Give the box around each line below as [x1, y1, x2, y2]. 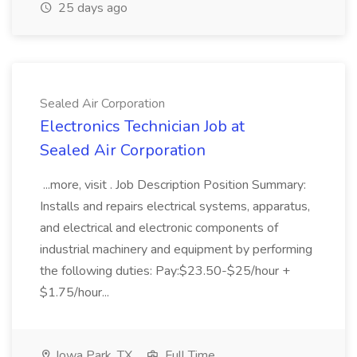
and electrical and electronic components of [40, 219, 278, 237]
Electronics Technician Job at [40, 116, 245, 137]
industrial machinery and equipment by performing [40, 241, 312, 258]
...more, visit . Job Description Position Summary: [40, 176, 306, 194]
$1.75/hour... [40, 284, 112, 301]
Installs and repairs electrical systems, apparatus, [40, 198, 310, 215]
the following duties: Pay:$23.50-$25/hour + [40, 262, 290, 280]
